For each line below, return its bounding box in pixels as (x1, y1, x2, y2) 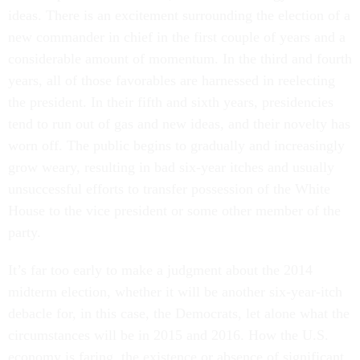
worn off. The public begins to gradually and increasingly (8, 137, 345, 153)
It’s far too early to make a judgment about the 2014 (8, 262, 313, 278)
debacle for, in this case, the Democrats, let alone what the (8, 305, 350, 321)
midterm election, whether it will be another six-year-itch (8, 284, 342, 300)
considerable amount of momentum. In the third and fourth (8, 51, 352, 67)
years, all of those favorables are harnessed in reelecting (8, 72, 335, 88)
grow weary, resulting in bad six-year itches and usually (8, 159, 334, 175)
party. (8, 224, 41, 240)
